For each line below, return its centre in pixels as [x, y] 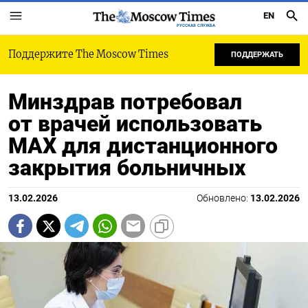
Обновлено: [223, 198]
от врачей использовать [135, 124]
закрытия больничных [127, 168]
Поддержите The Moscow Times [88, 54]
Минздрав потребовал [125, 102]
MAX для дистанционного [143, 146]
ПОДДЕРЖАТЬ [257, 55]
